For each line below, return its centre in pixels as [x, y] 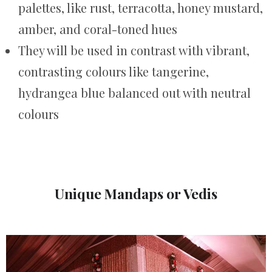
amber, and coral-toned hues [98, 29]
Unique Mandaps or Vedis [136, 194]
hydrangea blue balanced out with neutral [134, 92]
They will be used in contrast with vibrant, [134, 50]
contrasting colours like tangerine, [114, 71]
